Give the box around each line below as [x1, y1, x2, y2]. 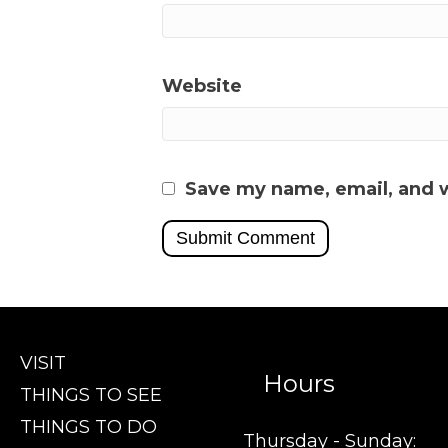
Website [162, 75, 242, 98]
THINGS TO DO [20, 416, 157, 439]
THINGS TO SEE [20, 384, 162, 407]
